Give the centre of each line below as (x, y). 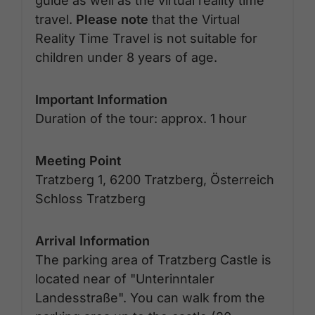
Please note (112, 19)
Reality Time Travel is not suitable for (146, 38)
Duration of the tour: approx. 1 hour (141, 118)
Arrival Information (92, 240)
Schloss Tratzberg (90, 198)
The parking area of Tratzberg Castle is (153, 259)
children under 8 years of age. (126, 57)
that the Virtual (194, 19)
